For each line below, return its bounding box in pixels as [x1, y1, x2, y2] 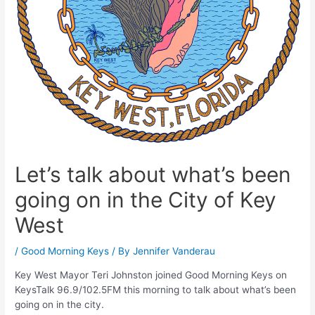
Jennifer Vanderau [133, 245, 216, 257]
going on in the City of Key [15, 187, 277, 213]
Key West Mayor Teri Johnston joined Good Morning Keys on [15, 269, 288, 281]
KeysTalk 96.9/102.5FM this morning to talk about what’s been [15, 283, 297, 295]
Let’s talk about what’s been [15, 162, 292, 188]
